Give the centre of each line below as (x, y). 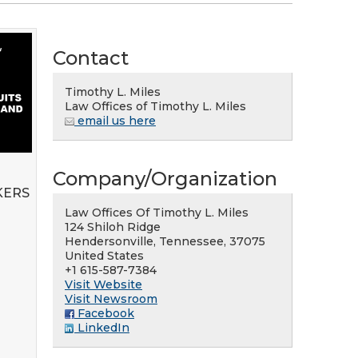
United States (104, 256)
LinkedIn (102, 328)
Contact (91, 58)
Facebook (104, 313)
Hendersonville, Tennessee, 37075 (165, 241)
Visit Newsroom (111, 299)
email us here (115, 121)
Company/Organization (165, 179)
